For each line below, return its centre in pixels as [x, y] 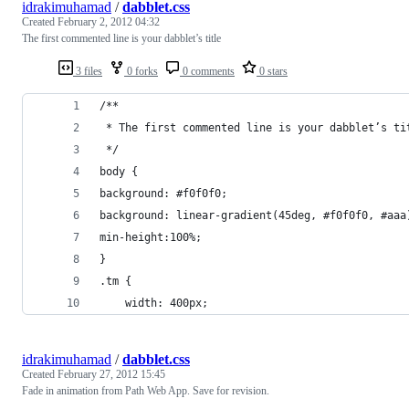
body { [119, 171]
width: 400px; [167, 303]
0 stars [272, 71]
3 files [88, 71]
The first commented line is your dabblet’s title [121, 38]
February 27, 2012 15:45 [111, 374]
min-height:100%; [151, 237]
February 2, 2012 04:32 [109, 21]
